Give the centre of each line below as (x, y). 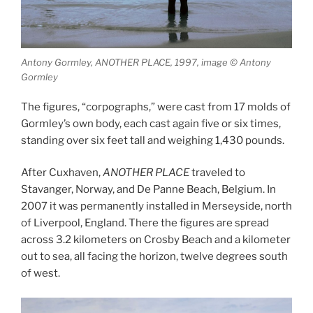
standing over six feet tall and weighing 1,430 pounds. (153, 140)
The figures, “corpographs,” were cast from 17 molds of (156, 107)
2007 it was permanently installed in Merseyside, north (156, 206)
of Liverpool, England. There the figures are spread (145, 223)
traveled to (217, 173)
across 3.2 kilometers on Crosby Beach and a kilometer (156, 240)
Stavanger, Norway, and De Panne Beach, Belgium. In (148, 190)
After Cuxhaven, (62, 173)
